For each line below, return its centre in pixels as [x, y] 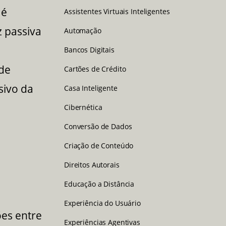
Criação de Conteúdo [99, 145]
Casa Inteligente [91, 88]
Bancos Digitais [89, 49]
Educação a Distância [99, 184]
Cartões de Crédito [95, 69]
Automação [83, 30]
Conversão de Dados [98, 126]
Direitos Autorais [92, 164]
